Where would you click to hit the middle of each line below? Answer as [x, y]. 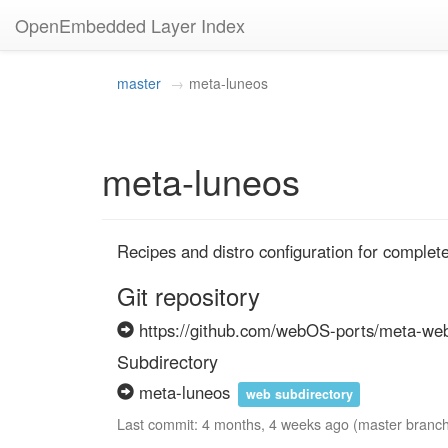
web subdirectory [299, 394]
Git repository [188, 295]
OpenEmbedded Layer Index [130, 25]
